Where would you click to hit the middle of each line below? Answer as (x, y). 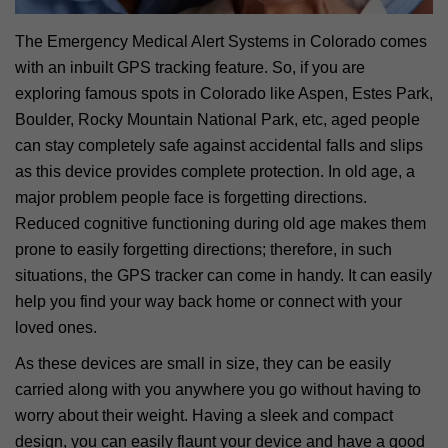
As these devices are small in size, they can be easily (203, 363)
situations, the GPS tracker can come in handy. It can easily (223, 275)
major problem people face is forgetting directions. (191, 197)
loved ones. (56, 327)
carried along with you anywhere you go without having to (218, 389)
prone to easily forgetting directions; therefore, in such (203, 249)
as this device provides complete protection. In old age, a (215, 171)
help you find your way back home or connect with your (208, 301)
